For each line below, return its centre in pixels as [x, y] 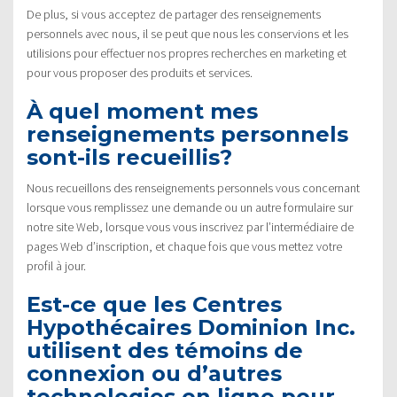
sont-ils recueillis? [129, 157]
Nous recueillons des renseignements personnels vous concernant [193, 187]
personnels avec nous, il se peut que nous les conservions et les [187, 33]
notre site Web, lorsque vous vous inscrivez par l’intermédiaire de [190, 226]
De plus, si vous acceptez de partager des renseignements [174, 14]
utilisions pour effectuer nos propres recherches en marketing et [187, 53]
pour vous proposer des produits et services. [140, 72]
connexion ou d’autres [154, 373]
